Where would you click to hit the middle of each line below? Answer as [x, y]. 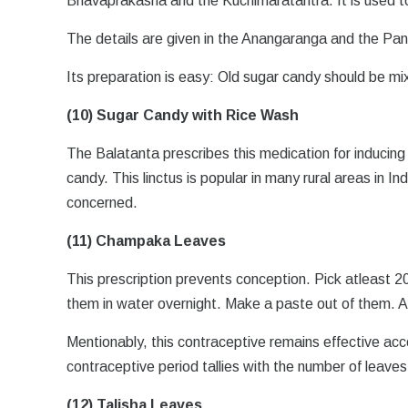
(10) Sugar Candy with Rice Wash [183, 115]
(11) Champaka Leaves [147, 241]
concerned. [102, 203]
